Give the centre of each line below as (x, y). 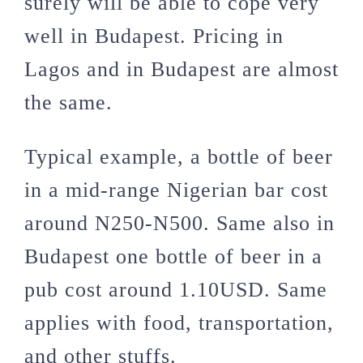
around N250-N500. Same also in (179, 223)
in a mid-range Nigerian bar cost (176, 190)
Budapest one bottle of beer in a (173, 256)
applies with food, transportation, (179, 323)
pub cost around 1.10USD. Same (176, 290)
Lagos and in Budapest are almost (181, 69)
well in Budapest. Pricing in (154, 36)
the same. (68, 102)
